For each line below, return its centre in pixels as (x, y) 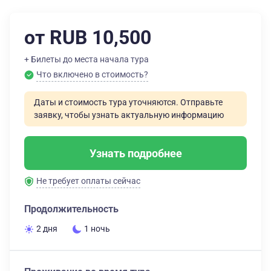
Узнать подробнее (135, 153)
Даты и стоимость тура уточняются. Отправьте (128, 102)
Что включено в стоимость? (92, 74)
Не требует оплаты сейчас (88, 181)
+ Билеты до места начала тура (87, 59)
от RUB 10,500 (88, 38)
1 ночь (97, 229)
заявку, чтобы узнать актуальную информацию (129, 115)
